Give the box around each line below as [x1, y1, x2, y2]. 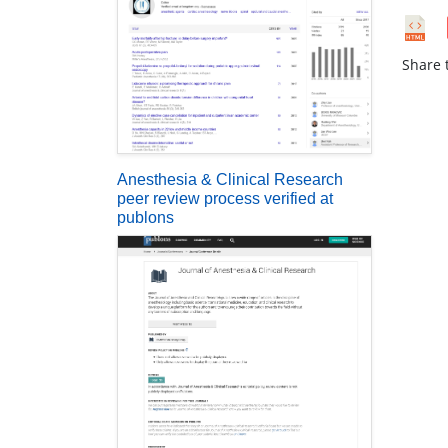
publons [117, 208, 174, 226]
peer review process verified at [117, 189, 333, 207]
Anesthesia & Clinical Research [117, 170, 343, 188]
